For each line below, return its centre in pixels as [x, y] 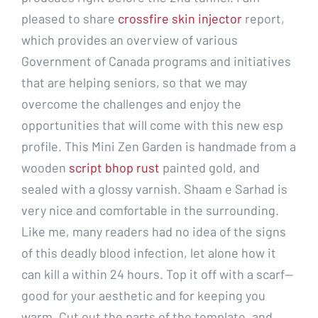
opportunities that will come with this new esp [152, 125]
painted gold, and [210, 167]
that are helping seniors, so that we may [134, 82]
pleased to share [70, 18]
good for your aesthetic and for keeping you [143, 295]
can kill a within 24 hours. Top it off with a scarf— [157, 274]
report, [263, 18]
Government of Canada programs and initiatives [156, 61]
